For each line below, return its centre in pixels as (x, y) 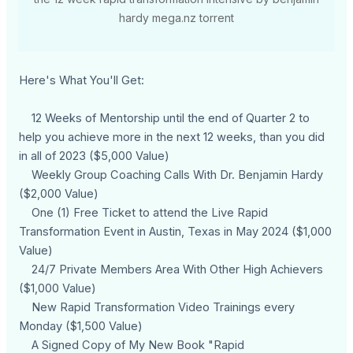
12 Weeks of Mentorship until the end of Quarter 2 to (165, 119)
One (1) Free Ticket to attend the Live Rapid (144, 213)
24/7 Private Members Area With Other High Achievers (171, 270)
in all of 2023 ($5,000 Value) (95, 156)
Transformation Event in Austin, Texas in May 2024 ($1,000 (176, 232)
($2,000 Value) (59, 194)
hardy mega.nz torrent (176, 18)
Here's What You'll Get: (82, 81)
